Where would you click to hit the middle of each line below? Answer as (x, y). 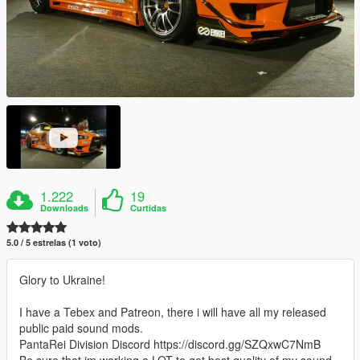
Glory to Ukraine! (62, 280)
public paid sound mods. (81, 328)
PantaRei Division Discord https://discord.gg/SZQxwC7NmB (170, 344)
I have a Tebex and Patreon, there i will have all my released (173, 312)
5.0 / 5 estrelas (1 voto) (54, 243)
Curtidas (149, 208)
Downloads (65, 208)
